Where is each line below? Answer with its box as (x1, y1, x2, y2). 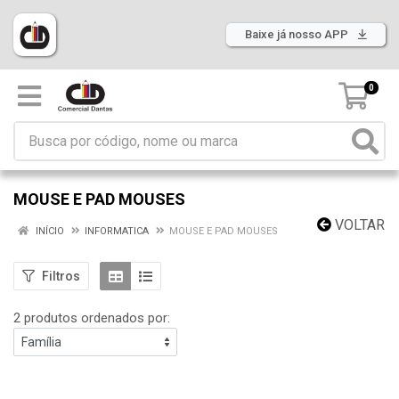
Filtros (42, 268, 80, 283)
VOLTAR (331, 216, 385, 233)
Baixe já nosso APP (245, 28, 351, 41)
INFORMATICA (85, 225, 149, 237)
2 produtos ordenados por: (13, 310, 170, 326)
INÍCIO (33, 225, 64, 237)
